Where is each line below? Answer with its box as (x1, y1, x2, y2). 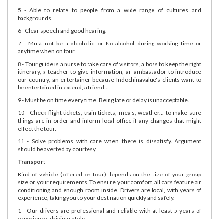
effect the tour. (18, 124, 56, 132)
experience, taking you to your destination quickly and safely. (18, 194, 175, 201)
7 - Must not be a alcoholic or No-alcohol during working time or (18, 39, 201, 47)
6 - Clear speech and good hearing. (18, 26, 107, 34)
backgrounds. (18, 14, 53, 22)
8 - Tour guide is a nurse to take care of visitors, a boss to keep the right (18, 60, 201, 67)
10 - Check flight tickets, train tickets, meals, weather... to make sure (18, 109, 201, 116)
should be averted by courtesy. (18, 145, 97, 153)
